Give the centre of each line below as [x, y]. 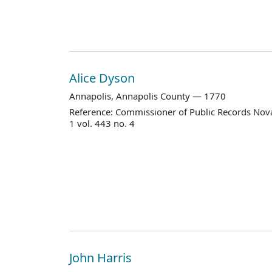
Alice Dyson [104, 78]
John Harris [102, 257]
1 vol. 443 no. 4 [102, 124]
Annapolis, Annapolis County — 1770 [148, 96]
